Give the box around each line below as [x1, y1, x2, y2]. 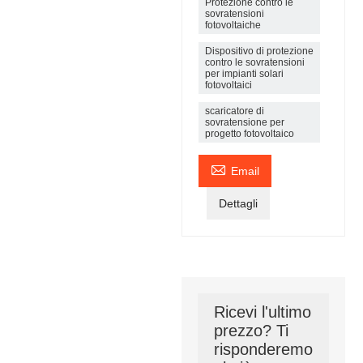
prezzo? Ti [213, 322, 288, 340]
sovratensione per [204, 117, 284, 128]
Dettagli [218, 197, 258, 210]
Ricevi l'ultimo [213, 303, 311, 321]
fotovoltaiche [204, 19, 261, 31]
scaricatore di [204, 105, 264, 117]
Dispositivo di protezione [204, 45, 314, 57]
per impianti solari [204, 68, 284, 79]
